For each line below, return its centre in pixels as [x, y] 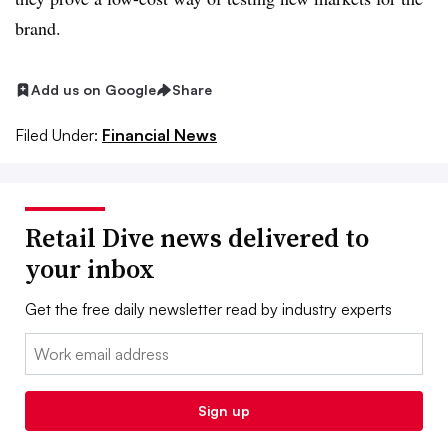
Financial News [159, 134]
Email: [45, 344]
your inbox [90, 268]
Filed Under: [56, 134]
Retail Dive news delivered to [197, 237]
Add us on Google [93, 89]
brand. [38, 28]
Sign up [224, 410]
